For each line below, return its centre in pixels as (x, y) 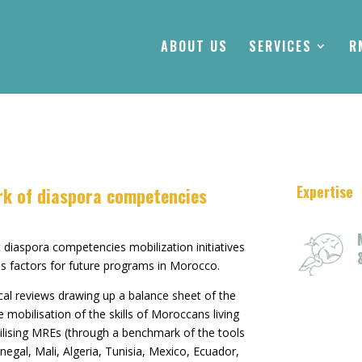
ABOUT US (194, 46)
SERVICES (280, 46)
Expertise (324, 192)
